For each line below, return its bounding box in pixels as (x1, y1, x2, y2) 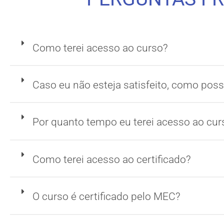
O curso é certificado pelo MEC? (32, 190, 181, 203)
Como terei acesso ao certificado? (32, 153, 191, 165)
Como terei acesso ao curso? (32, 41, 168, 54)
